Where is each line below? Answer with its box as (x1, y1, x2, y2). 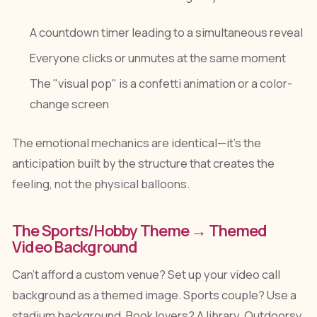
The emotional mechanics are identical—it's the (11, 135, 261, 151)
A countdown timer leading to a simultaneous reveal (30, 24, 304, 40)
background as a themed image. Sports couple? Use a (11, 287, 296, 304)
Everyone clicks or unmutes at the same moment (30, 50, 287, 66)
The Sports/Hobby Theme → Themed (11, 220, 267, 241)
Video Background (11, 236, 138, 258)
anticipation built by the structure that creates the (11, 156, 275, 172)
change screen (30, 96, 110, 113)
